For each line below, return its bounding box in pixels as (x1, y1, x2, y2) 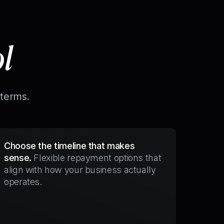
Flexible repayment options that (33, 152, 161, 163)
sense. (4, 152, 31, 163)
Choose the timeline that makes (4, 140, 135, 151)
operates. (4, 176, 42, 187)
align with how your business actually (4, 164, 156, 175)
